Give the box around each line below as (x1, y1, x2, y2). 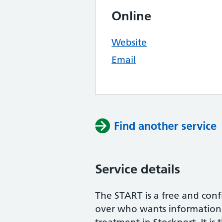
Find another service (114, 119, 217, 133)
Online (111, 8, 151, 24)
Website (111, 37, 147, 48)
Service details (95, 161, 180, 177)
